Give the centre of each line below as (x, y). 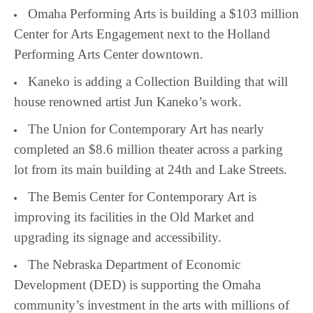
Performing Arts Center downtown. (109, 54)
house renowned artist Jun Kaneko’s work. (128, 102)
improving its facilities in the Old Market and (134, 217)
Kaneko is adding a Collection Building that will (158, 82)
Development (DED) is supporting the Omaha (137, 285)
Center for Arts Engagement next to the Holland (142, 34)
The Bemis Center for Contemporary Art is (142, 197)
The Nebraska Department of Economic (134, 265)
